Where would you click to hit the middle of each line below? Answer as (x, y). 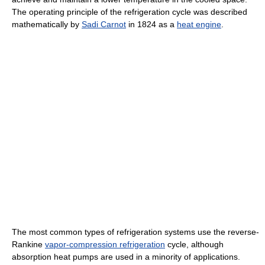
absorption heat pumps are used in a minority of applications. (126, 257)
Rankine (28, 245)
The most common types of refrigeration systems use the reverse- (135, 232)
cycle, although (194, 245)
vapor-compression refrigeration (105, 245)
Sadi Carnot (104, 25)
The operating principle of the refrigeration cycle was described (130, 12)
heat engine (199, 25)
